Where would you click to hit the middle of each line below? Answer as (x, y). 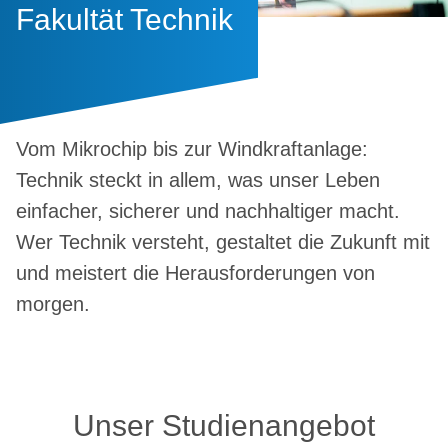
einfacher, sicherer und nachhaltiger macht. (208, 211)
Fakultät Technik (124, 19)
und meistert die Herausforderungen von (195, 273)
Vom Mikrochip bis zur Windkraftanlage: (192, 149)
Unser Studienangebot (224, 426)
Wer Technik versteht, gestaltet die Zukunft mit (223, 242)
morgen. (53, 304)
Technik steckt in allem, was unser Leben (198, 180)
